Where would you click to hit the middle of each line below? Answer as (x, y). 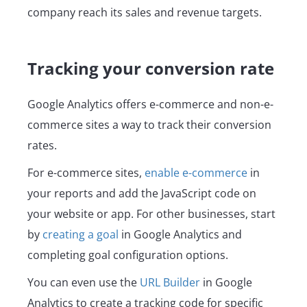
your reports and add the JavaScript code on (142, 194)
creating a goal (81, 235)
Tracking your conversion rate (151, 69)
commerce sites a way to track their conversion (149, 125)
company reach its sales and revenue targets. (145, 13)
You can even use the (84, 283)
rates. (44, 146)
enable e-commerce (196, 173)
